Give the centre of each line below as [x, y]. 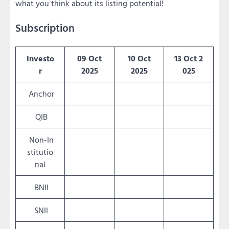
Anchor [40, 93]
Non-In [40, 139]
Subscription [45, 28]
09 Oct [89, 58]
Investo [40, 58]
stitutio [40, 152]
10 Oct [139, 58]
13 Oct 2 [189, 58]
